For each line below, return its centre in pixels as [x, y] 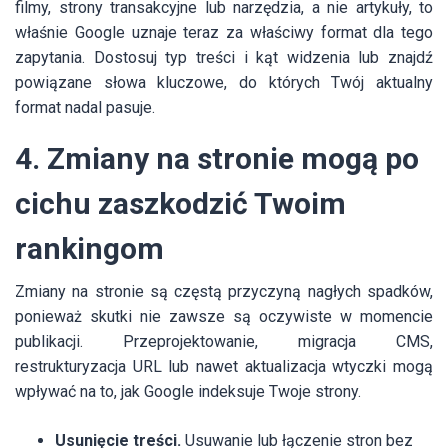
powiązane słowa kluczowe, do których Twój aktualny [224, 83]
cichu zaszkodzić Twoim [180, 204]
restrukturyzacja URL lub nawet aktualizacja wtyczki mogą [224, 367]
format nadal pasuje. [85, 108]
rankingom [89, 249]
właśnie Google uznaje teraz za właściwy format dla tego [224, 33]
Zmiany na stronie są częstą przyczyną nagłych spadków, [224, 292]
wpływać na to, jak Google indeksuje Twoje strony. [188, 392]
